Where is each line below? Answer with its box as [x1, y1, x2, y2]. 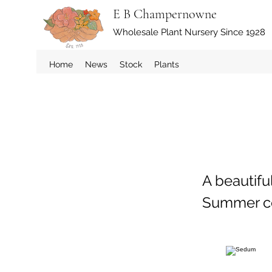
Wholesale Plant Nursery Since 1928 [113, 27, 265, 38]
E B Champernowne [113, 6, 217, 22]
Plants [154, 59, 179, 69]
